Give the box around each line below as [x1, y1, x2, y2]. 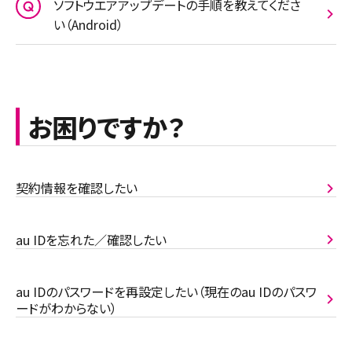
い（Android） [53, 14, 124, 34]
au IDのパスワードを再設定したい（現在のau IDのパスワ [16, 281, 317, 301]
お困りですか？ [27, 108, 185, 145]
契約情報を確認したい [16, 178, 137, 198]
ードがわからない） [16, 298, 117, 317]
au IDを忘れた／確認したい [16, 229, 167, 249]
